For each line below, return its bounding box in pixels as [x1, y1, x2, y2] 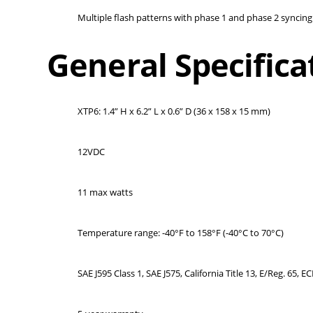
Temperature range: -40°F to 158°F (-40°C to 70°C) [78, 226, 286, 239]
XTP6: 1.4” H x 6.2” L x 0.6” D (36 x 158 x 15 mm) [78, 104, 271, 117]
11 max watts [78, 185, 133, 198]
